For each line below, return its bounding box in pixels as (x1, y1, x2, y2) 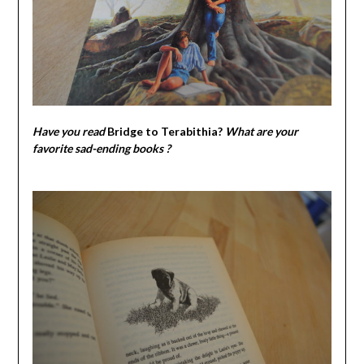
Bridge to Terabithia (106, 123, 218, 138)
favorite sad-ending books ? (32, 141, 171, 155)
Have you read (32, 123, 107, 138)
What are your (224, 123, 298, 138)
